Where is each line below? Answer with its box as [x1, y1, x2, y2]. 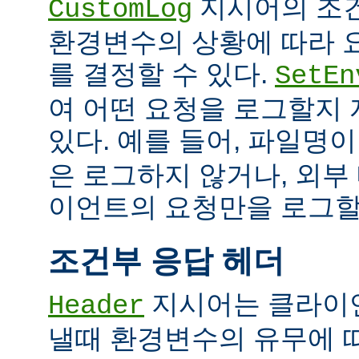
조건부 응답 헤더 [48, 243, 284, 278]
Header [48, 290, 144, 321]
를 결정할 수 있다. [48, 58, 275, 89]
